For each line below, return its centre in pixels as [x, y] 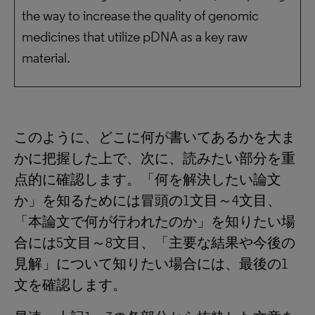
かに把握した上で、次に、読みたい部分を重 [155, 158]
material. [46, 58]
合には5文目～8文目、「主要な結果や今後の [155, 243]
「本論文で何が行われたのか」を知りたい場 [155, 221]
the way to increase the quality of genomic [140, 15]
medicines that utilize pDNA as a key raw [135, 37]
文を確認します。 [70, 285]
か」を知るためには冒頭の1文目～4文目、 [148, 200]
